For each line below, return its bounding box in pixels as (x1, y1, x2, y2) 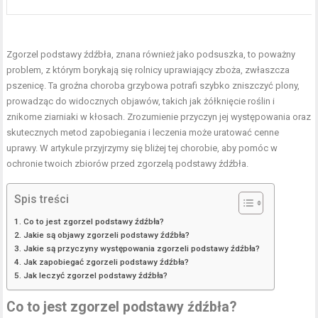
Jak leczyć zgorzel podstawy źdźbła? (23, 270, 168, 281)
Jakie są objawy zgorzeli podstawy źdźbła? (23, 230, 190, 241)
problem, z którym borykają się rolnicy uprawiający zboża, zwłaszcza (6, 65, 290, 76)
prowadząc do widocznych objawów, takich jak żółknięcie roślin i (6, 96, 275, 107)
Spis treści (14, 192, 70, 206)
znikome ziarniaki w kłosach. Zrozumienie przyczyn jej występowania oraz (6, 111, 312, 123)
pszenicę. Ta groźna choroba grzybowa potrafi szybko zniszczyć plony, (6, 80, 300, 92)
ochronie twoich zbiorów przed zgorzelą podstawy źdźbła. (6, 158, 249, 170)
